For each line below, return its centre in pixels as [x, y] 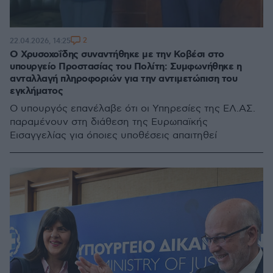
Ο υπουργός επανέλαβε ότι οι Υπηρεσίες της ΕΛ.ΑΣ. [133, 109]
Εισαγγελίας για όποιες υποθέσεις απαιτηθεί [113, 136]
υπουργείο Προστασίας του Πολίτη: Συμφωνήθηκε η [126, 67]
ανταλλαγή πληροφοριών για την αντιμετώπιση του [123, 79]
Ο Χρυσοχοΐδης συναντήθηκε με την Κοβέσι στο [117, 55]
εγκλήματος [36, 91]
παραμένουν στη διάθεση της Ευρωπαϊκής [109, 122]
